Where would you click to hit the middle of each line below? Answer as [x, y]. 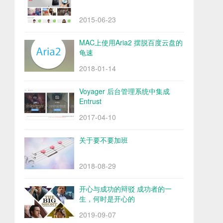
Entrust [90, 101]
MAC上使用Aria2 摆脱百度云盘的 [131, 42]
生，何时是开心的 [107, 199]
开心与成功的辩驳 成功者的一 [125, 189]
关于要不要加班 [104, 140]
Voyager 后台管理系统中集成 [124, 91]
